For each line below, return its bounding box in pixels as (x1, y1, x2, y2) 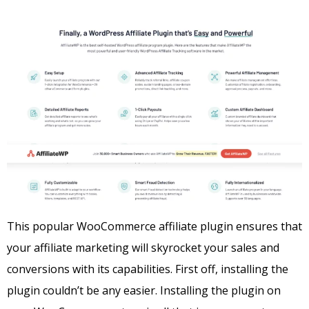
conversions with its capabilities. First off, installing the (7, 261, 288, 277)
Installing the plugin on (160, 283, 281, 299)
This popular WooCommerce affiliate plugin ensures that (7, 219, 302, 235)
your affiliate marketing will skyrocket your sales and (7, 240, 279, 256)
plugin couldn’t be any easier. (7, 283, 160, 299)
